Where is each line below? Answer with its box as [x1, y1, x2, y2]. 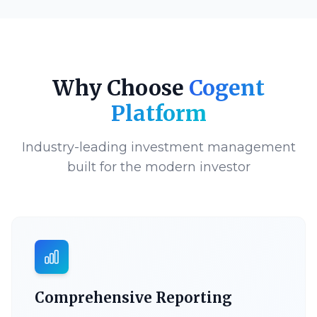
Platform [110, 100, 207, 127]
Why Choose [52, 74, 184, 101]
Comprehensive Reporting [35, 289, 232, 306]
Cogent [189, 74, 265, 101]
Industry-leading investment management [21, 139, 296, 155]
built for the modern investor [67, 159, 250, 175]
